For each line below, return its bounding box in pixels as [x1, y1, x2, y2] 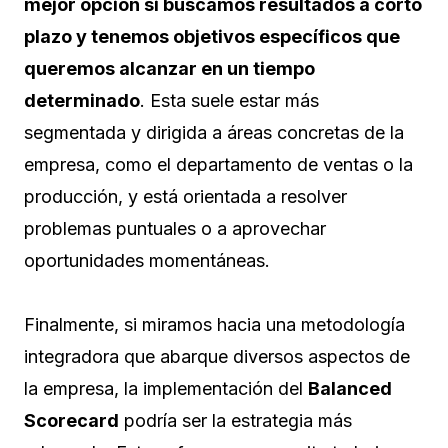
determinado [24, 89, 140, 111]
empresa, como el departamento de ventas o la [24, 153, 413, 175]
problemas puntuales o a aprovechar [24, 217, 326, 239]
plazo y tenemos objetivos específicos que [24, 25, 400, 47]
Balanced [308, 377, 392, 399]
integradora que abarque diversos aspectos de [24, 345, 410, 367]
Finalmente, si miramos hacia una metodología [24, 313, 405, 335]
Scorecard [24, 409, 119, 431]
